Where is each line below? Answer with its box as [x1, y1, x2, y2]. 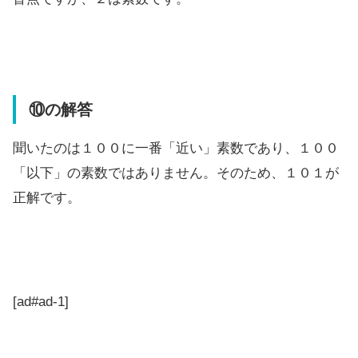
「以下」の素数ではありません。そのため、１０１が [13, 165, 339, 181]
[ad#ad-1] [13, 293, 69, 309]
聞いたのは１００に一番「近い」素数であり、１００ [13, 140, 339, 156]
